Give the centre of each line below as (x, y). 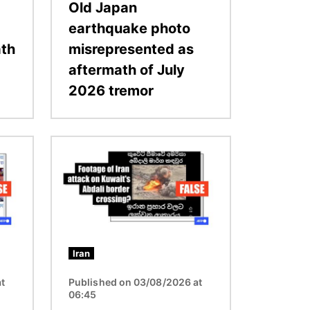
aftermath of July (127, 70)
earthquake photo (129, 28)
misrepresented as (131, 49)
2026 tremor (111, 90)
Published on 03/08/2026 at (136, 282)
